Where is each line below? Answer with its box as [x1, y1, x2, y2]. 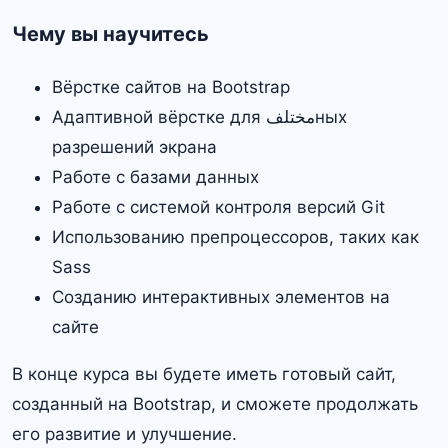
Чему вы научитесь [12, 21, 209, 46]
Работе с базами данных [52, 166, 259, 187]
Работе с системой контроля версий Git [52, 196, 385, 217]
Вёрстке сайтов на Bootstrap [52, 76, 290, 97]
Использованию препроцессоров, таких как [52, 226, 419, 247]
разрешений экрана [52, 136, 217, 157]
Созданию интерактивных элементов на [52, 286, 390, 307]
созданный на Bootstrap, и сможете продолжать [12, 393, 418, 414]
